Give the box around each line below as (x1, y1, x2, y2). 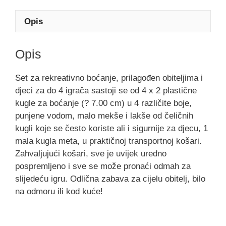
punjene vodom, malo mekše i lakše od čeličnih (15, 110, 193, 121)
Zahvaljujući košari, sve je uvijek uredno (15, 148, 166, 158)
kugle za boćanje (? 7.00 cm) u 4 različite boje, (15, 98, 192, 108)
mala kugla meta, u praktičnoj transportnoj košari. (15, 136, 202, 146)
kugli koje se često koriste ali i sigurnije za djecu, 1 (15, 123, 208, 133)
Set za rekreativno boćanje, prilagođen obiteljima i (15, 73, 203, 83)
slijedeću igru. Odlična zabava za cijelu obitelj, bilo (15, 174, 205, 184)
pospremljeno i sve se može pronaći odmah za (15, 161, 191, 171)
